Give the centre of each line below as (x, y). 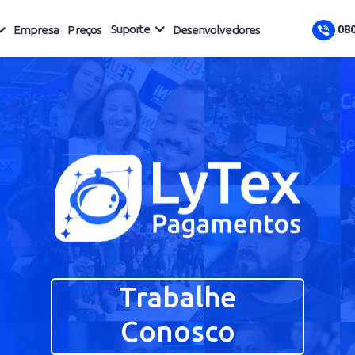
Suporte (185, 32)
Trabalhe (237, 330)
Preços (134, 32)
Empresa (79, 32)
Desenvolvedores (280, 32)
